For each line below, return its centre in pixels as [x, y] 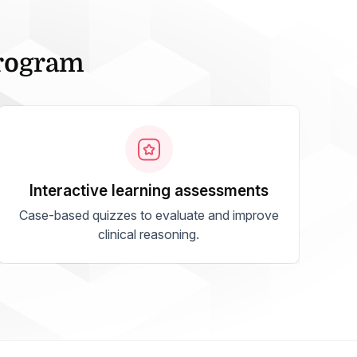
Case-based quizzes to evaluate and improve [149, 215]
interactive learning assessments [151, 191]
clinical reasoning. [149, 234]
